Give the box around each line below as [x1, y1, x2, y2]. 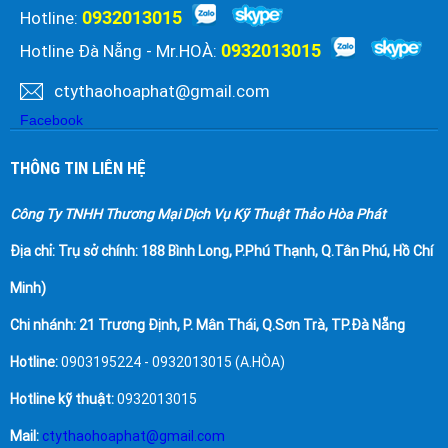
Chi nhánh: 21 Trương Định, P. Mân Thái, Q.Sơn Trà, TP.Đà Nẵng [10, 317, 405, 334]
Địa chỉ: [10, 243, 55, 260]
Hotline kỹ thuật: [10, 391, 114, 408]
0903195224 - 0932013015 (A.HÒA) [58, 354, 285, 371]
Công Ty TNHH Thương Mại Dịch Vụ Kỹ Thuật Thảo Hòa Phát [10, 206, 386, 223]
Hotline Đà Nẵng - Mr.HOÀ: [20, 41, 221, 62]
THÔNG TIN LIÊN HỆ [10, 158, 146, 179]
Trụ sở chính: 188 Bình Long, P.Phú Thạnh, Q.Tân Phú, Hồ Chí [58, 243, 433, 260]
